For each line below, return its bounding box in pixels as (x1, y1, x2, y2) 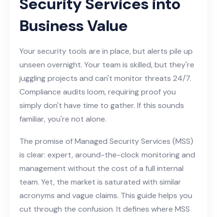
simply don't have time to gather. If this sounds (19, 100, 184, 110)
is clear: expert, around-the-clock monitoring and (19, 149, 195, 160)
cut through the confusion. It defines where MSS (19, 203, 190, 214)
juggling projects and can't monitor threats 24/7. (19, 73, 191, 83)
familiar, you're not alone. (19, 113, 107, 124)
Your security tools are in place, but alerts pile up (19, 46, 193, 56)
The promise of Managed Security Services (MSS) (19, 136, 193, 146)
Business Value (19, 15, 128, 36)
